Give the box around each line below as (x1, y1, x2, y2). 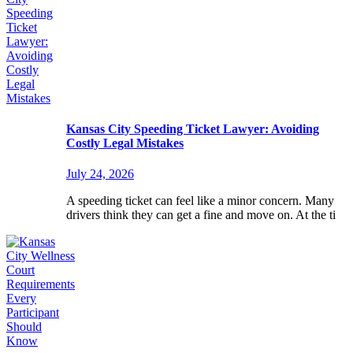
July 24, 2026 (66, 167, 134, 181)
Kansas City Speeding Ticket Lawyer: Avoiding (66, 122, 319, 136)
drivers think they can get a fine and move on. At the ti (66, 208, 336, 222)
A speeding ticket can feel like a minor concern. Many (66, 194, 334, 208)
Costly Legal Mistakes (66, 136, 184, 150)
